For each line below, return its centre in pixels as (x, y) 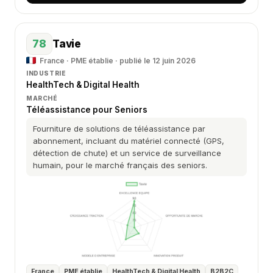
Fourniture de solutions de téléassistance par (119, 129)
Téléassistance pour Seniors (87, 110)
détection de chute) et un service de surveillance (127, 153)
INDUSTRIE (46, 73)
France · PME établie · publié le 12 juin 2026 (118, 61)
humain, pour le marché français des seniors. (120, 165)
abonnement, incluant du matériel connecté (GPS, (129, 141)
